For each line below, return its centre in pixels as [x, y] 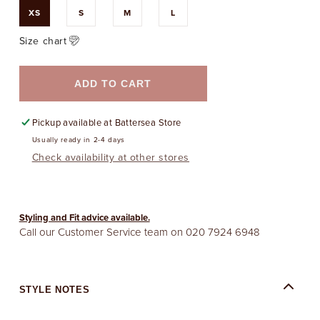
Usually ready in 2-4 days [79, 140]
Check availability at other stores [111, 158]
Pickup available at [73, 123]
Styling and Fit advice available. [84, 218]
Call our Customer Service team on [102, 232]
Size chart [43, 41]
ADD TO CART [113, 84]
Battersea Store [148, 123]
